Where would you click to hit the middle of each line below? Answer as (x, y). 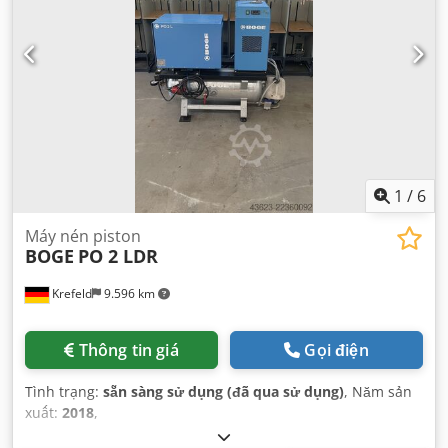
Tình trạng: (64, 391)
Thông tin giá (128, 349)
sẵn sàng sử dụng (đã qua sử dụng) (223, 391)
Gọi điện (336, 349)
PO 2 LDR (118, 255)
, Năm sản (378, 391)
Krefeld (70, 293)
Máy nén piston (83, 235)
